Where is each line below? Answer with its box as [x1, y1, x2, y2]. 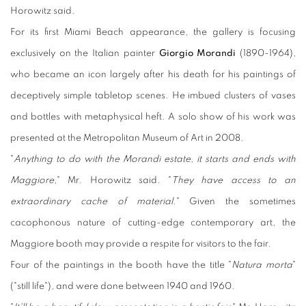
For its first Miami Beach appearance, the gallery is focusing [10, 27, 296, 37]
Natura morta [232, 260, 293, 270]
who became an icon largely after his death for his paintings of [10, 70, 296, 79]
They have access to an [171, 176, 296, 185]
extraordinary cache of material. [10, 197, 176, 206]
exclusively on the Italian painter [10, 48, 159, 58]
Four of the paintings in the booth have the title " [10, 260, 232, 270]
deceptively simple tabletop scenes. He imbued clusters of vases [10, 91, 296, 100]
